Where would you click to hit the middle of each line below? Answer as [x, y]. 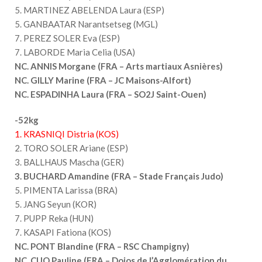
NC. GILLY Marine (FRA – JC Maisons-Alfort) [103, 80]
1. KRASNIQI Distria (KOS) [67, 134]
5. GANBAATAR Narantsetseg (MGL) [86, 24]
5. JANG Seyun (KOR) [56, 204]
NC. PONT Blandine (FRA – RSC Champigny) [102, 246]
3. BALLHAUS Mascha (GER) [69, 162]
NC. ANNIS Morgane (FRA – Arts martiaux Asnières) [119, 66]
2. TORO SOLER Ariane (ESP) [71, 148]
